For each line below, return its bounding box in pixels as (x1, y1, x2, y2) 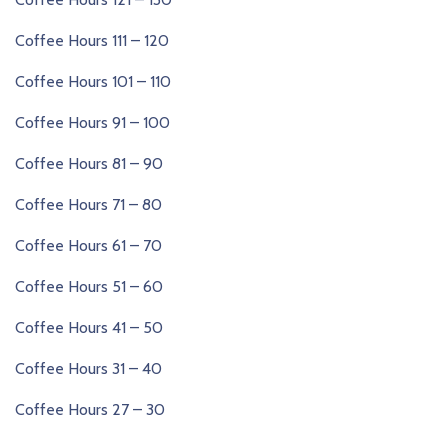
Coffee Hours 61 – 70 (15, 236, 162, 255)
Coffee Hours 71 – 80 (15, 195, 162, 214)
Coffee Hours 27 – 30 (15, 400, 165, 419)
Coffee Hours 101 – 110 (15, 72, 171, 91)
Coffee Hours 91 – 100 (15, 113, 170, 132)
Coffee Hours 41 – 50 (15, 318, 163, 337)
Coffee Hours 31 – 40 (15, 359, 162, 378)
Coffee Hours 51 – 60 (15, 277, 163, 296)
